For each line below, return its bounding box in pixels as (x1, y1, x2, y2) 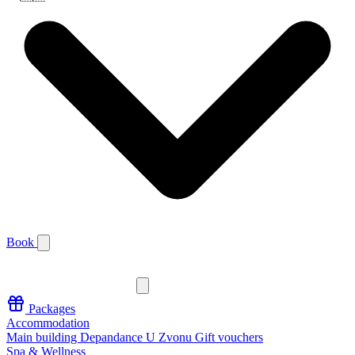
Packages (25, 302, 75, 315)
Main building (6, 330, 80, 344)
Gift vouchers (195, 330, 263, 344)
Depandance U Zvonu (80, 330, 195, 344)
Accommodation (6, 316, 90, 330)
